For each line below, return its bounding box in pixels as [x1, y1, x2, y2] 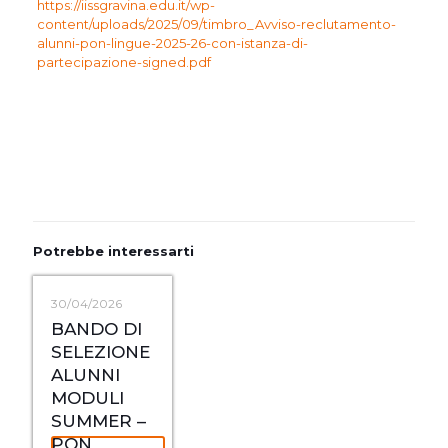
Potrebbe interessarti [33, 243, 194, 259]
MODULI [51, 388, 124, 408]
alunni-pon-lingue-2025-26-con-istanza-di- [36, 35, 308, 51]
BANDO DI [51, 319, 142, 339]
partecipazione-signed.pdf [36, 54, 211, 70]
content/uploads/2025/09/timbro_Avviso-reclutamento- [36, 16, 396, 32]
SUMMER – [51, 411, 146, 431]
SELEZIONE [51, 342, 150, 362]
